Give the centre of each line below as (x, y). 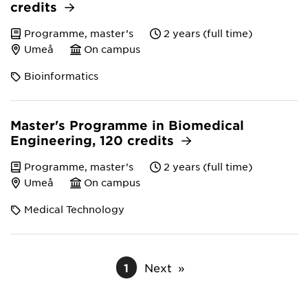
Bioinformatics (61, 76)
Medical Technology (74, 209)
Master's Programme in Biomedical (127, 125)
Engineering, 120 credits (94, 140)
